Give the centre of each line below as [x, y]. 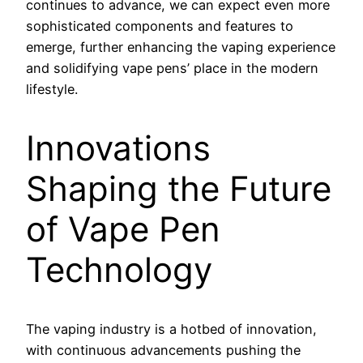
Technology [119, 269]
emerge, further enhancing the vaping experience [181, 47]
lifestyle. [52, 89]
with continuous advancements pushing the [163, 350]
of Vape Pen [123, 228]
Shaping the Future [179, 188]
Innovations [118, 147]
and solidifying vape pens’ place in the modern [172, 68]
